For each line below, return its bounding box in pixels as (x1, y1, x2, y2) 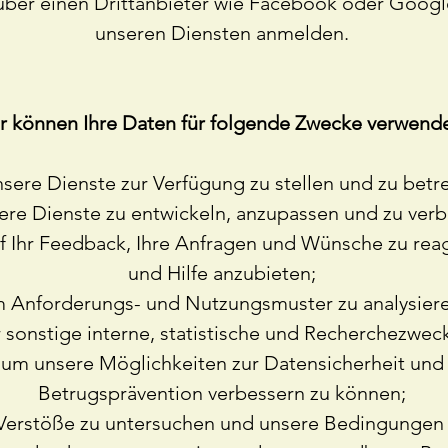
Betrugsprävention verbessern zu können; (38, 381, 406, 405)
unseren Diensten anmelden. (95, 21, 349, 45)
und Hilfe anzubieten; (128, 261, 316, 285)
